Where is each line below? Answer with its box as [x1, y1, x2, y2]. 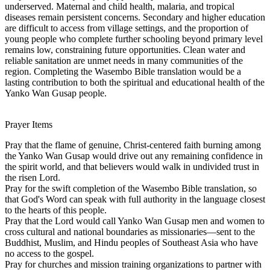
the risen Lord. [5, 172, 60, 183]
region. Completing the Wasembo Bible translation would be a [5, 66, 241, 77]
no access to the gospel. [5, 248, 94, 259]
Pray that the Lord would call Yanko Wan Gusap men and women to [5, 215, 265, 226]
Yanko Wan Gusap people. [5, 87, 107, 98]
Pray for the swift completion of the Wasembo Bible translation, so [5, 183, 257, 193]
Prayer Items [5, 119, 52, 130]
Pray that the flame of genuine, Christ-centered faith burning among [5, 139, 261, 150]
